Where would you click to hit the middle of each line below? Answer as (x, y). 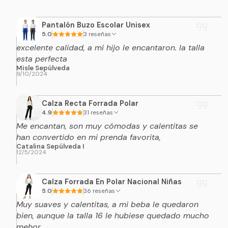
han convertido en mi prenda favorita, (88, 137)
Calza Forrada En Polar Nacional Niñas (111, 182)
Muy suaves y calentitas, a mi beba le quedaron (107, 204)
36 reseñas (104, 191)
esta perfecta (41, 59)
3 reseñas (99, 34)
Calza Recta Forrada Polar (90, 104)
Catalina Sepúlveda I (50, 146)
